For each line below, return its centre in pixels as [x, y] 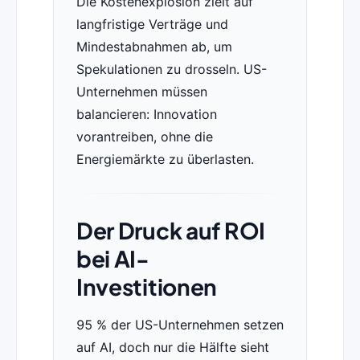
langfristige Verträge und [152, 25]
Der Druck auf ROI [171, 231]
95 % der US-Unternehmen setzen [180, 325]
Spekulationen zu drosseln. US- [171, 70]
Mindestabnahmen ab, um [154, 47]
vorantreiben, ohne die [144, 137]
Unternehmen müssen [141, 92]
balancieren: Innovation [146, 115]
